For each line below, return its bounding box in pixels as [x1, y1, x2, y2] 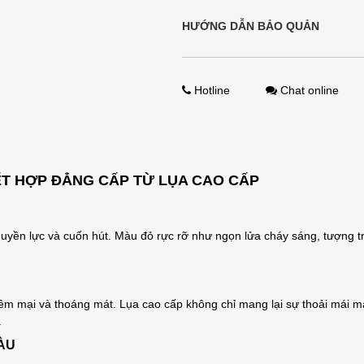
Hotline [191, 84, 233, 97]
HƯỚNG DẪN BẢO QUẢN [182, 19, 319, 32]
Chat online [277, 84, 342, 97]
